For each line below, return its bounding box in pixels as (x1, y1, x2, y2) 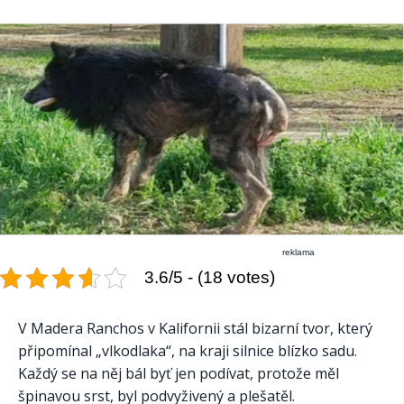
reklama (282, 246, 316, 257)
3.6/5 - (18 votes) (144, 267, 275, 287)
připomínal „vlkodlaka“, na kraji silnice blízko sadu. (18, 340, 357, 361)
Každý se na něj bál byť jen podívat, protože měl (18, 363, 339, 383)
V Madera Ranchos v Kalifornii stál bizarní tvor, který (18, 317, 372, 338)
